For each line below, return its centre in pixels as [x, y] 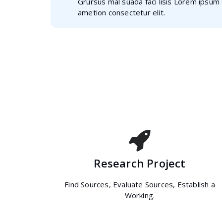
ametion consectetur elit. [121, 12]
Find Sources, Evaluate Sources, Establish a [140, 184]
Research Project [140, 163]
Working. [140, 195]
